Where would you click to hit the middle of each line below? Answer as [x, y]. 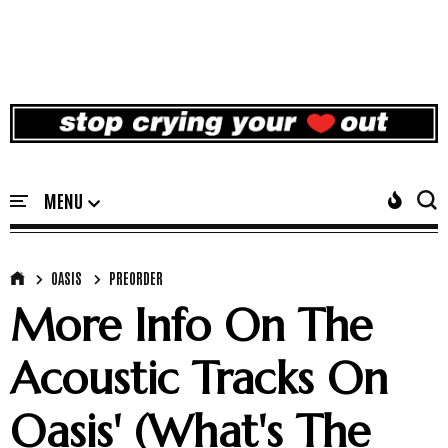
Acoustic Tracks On [199, 379]
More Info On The [191, 326]
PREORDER [136, 278]
